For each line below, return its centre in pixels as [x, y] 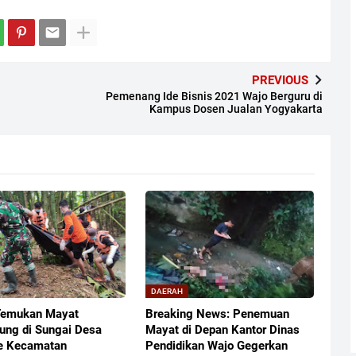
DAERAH [166, 292]
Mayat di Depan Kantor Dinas [222, 330]
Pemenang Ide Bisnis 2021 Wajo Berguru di [214, 97]
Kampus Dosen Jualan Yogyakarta [236, 109]
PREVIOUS [280, 81]
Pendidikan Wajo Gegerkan [216, 346]
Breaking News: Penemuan [217, 314]
